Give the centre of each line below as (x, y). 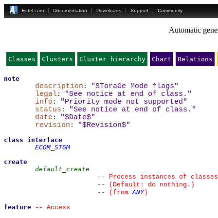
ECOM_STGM (53, 147)
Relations (195, 59)
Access (56, 208)
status (48, 109)
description (59, 86)
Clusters (57, 59)
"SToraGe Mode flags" (135, 86)
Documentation (70, 10)
